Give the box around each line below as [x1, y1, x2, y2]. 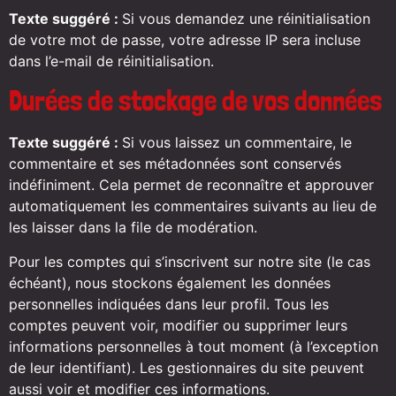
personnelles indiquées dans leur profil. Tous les [9, 294, 329, 313]
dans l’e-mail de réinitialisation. [9, 51, 214, 70]
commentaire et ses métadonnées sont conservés [9, 155, 341, 173]
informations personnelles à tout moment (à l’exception [9, 337, 378, 355]
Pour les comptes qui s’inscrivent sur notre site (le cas [9, 252, 370, 270]
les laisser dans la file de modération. [9, 218, 257, 237]
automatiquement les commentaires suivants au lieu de [9, 197, 377, 216]
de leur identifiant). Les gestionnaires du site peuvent [9, 358, 364, 377]
